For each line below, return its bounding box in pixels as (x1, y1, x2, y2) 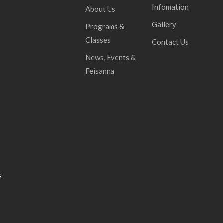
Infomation (151, 2, 189, 11)
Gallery (151, 19, 176, 29)
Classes (85, 35, 111, 44)
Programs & (85, 21, 125, 31)
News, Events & (85, 52, 136, 62)
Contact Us (151, 37, 189, 46)
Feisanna (85, 66, 115, 75)
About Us (85, 4, 116, 13)
